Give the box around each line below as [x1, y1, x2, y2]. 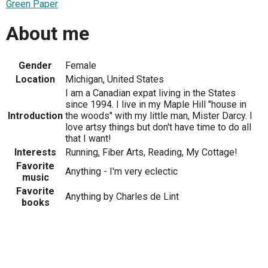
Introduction [8, 109, 63, 121]
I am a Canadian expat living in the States [65, 87, 236, 99]
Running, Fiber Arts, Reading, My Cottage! [65, 146, 237, 158]
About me [6, 22, 89, 45]
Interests [14, 146, 56, 158]
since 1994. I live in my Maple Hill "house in [65, 98, 246, 110]
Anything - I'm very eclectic [65, 165, 178, 177]
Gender [19, 59, 52, 71]
